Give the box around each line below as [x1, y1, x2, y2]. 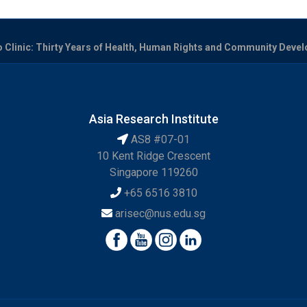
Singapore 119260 [109, 165, 198, 179]
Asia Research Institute [88, 111, 219, 126]
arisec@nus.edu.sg [115, 206, 206, 220]
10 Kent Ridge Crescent [97, 149, 210, 162]
